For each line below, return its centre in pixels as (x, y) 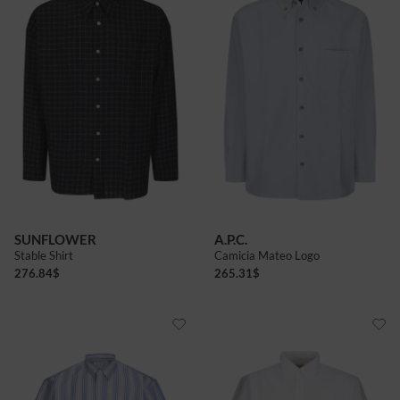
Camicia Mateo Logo (267, 255)
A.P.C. (231, 239)
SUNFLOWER (55, 239)
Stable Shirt (44, 255)
